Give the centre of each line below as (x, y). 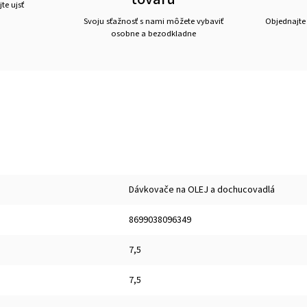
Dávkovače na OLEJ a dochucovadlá (202, 190)
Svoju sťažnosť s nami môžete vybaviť (153, 21)
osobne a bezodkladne (153, 34)
